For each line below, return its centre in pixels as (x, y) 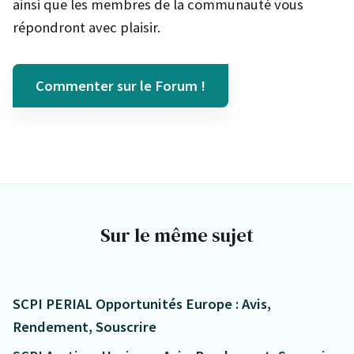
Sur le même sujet (177, 235)
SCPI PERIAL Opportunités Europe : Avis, (142, 304)
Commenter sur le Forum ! (121, 86)
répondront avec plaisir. (87, 28)
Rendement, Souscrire (85, 327)
